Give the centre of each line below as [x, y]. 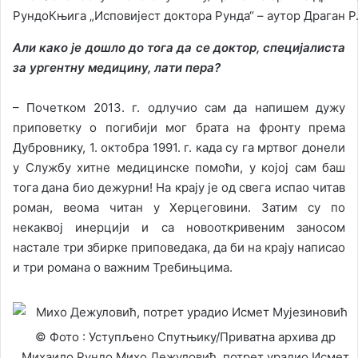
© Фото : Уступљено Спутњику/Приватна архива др [185, 337]
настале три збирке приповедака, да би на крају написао [179, 248]
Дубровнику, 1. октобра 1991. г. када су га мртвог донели [179, 148]
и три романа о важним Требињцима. [123, 268]
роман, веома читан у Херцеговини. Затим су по [179, 208]
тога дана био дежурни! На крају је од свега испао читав [179, 188]
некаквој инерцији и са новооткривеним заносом [179, 228]
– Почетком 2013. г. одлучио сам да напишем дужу [179, 108]
